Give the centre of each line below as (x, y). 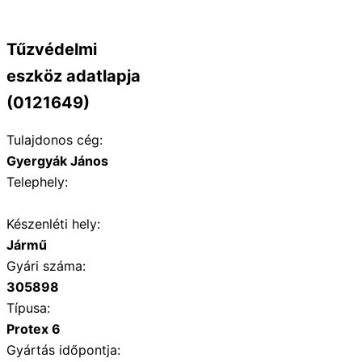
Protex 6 (34, 329)
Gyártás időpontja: (63, 350)
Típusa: (28, 308)
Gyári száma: (46, 266)
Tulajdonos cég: (55, 140)
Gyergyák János (57, 161)
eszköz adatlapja (74, 76)
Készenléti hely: (53, 224)
